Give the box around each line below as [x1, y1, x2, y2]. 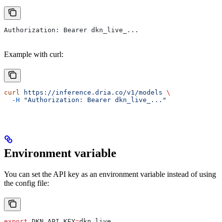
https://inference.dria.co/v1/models [20, 89, 163, 97]
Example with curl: [4, 50, 63, 59]
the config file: [4, 178, 49, 187]
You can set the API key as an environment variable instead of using [4, 169, 216, 178]
